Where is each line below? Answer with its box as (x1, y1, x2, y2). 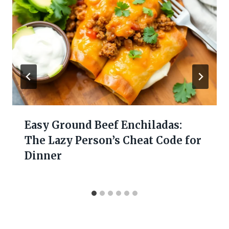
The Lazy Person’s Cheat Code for (25, 134, 201, 147)
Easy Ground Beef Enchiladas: (25, 119, 182, 132)
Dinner (25, 149, 62, 163)
